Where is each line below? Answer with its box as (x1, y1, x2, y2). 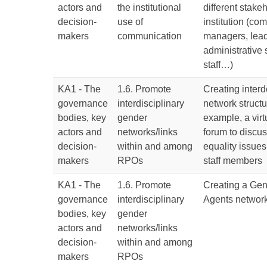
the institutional (117, 2, 181, 13)
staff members (203, 156, 262, 166)
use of (117, 17, 143, 27)
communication (117, 31, 182, 41)
